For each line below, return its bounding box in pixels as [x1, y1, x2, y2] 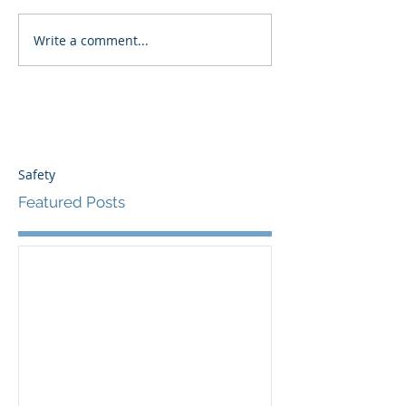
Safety [18, 166, 55, 183]
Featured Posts [18, 193, 125, 211]
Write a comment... [34, 31, 149, 49]
